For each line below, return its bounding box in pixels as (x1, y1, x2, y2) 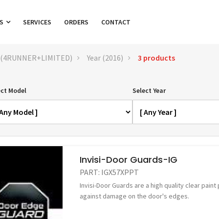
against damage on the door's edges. (80, 192, 190, 200)
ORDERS (64, 18, 88, 26)
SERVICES (23, 18, 51, 26)
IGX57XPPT (101, 167, 139, 177)
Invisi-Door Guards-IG (80, 153, 178, 166)
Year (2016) (87, 53, 123, 63)
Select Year (132, 86, 166, 95)
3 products (138, 53, 175, 63)
